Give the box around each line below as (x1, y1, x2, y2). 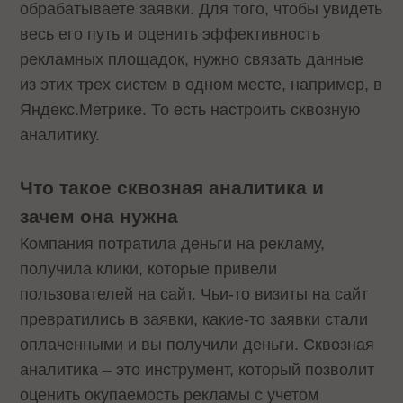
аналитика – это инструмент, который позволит (20, 360, 375, 379)
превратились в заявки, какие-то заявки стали (20, 309, 369, 328)
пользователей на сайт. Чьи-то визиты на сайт (20, 284, 369, 303)
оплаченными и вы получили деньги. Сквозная (20, 335, 375, 354)
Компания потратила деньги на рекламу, (20, 234, 326, 253)
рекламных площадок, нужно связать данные (20, 49, 364, 68)
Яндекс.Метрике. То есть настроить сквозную (20, 100, 362, 119)
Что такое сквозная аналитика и (20, 176, 325, 198)
